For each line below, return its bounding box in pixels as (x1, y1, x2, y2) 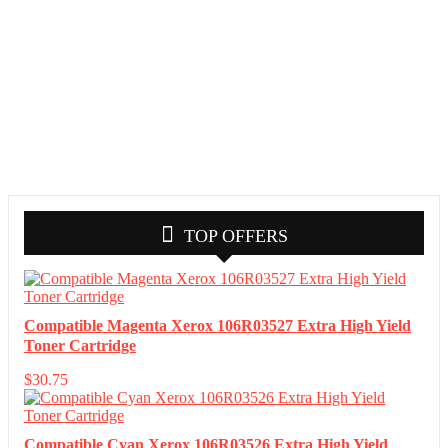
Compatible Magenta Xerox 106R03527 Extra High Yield (24, 317, 411, 334)
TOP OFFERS (183, 226, 288, 246)
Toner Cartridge (24, 337, 136, 354)
